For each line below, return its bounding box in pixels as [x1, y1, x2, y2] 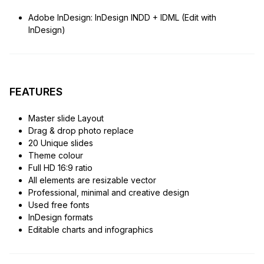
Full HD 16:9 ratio [28, 162, 93, 173]
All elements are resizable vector [28, 174, 156, 185]
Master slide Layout [28, 113, 104, 123]
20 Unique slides [28, 137, 93, 148]
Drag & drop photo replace [28, 125, 134, 136]
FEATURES [9, 85, 62, 98]
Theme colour [28, 150, 83, 160]
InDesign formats [28, 212, 93, 222]
